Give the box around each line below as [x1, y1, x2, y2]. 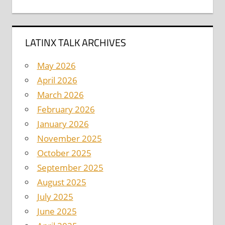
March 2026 [37, 89, 84, 101]
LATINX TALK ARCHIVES [25, 35, 126, 51]
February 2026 [37, 103, 95, 116]
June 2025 [37, 205, 77, 217]
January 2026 [37, 118, 89, 130]
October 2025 [37, 147, 91, 159]
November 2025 [37, 133, 102, 145]
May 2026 [37, 60, 76, 72]
